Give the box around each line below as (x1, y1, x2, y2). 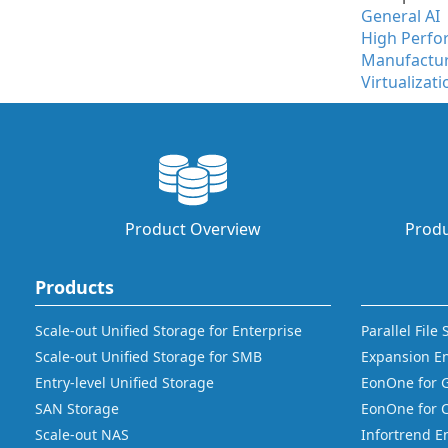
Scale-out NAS (35, 425, 129, 444)
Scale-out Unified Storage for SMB (35, 347, 262, 366)
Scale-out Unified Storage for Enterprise (35, 321, 302, 340)
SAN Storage (35, 399, 119, 418)
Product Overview (124, 218, 261, 240)
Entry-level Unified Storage (35, 373, 214, 392)
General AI (361, 5, 440, 27)
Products (35, 275, 114, 299)
